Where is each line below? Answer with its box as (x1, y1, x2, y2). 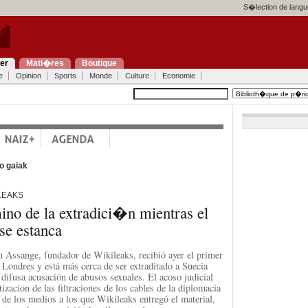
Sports (54, 71, 76, 80)
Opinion (15, 71, 41, 80)
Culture (124, 71, 149, 80)
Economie (162, 71, 195, 80)
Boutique (81, 58, 117, 68)
